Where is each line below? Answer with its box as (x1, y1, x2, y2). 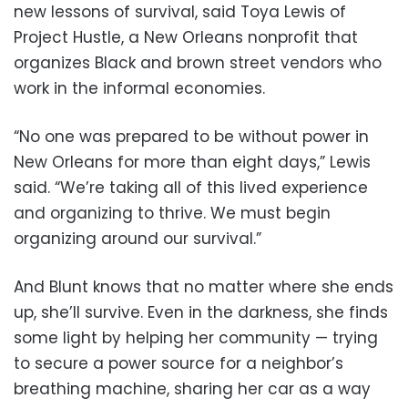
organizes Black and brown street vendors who (14, 51, 382, 74)
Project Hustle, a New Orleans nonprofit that (14, 25, 358, 48)
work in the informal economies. (14, 76, 265, 99)
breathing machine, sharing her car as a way (14, 377, 371, 400)
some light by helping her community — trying (14, 326, 378, 349)
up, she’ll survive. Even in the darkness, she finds (14, 301, 388, 323)
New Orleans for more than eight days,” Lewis (14, 150, 371, 173)
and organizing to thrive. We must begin (14, 201, 331, 224)
